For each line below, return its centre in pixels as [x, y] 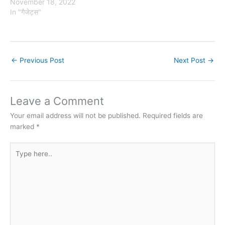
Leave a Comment [57, 101]
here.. [19, 158]
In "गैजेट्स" [26, 12]
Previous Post [41, 60]
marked [23, 127]
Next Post [191, 60]
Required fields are [173, 116]
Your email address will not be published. [75, 116]
